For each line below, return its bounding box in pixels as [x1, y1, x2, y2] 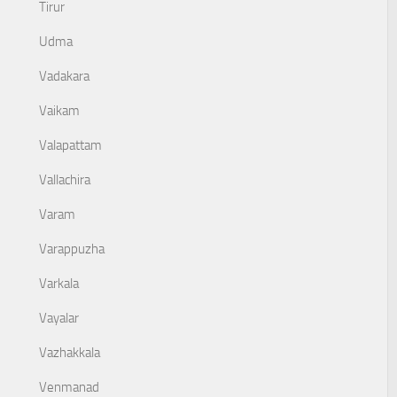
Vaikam [39, 103, 80, 119]
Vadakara [39, 68, 90, 84]
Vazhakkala [39, 345, 100, 361]
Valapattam [39, 137, 102, 153]
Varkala [39, 276, 79, 292]
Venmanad [39, 379, 99, 395]
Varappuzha [39, 241, 105, 257]
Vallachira [39, 172, 90, 188]
